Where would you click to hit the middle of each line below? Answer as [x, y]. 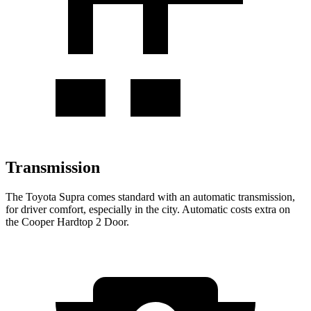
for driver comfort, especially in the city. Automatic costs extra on [148, 209]
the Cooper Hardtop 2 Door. [67, 221]
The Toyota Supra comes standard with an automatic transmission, [150, 196]
